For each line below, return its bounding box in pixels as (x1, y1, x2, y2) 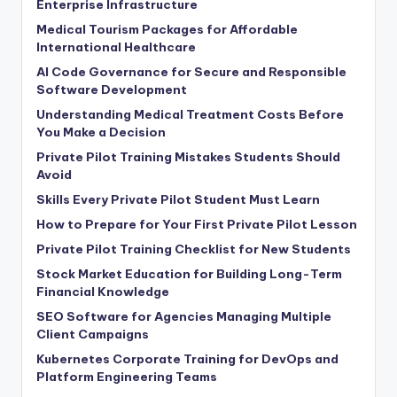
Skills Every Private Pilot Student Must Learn (36, 191, 320, 207)
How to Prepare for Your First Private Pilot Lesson (36, 215, 357, 232)
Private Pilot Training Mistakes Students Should (36, 148, 340, 165)
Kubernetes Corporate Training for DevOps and (36, 350, 339, 367)
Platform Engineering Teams (36, 368, 217, 385)
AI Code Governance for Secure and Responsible (36, 63, 346, 80)
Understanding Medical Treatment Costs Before (36, 105, 344, 122)
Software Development (36, 81, 187, 97)
